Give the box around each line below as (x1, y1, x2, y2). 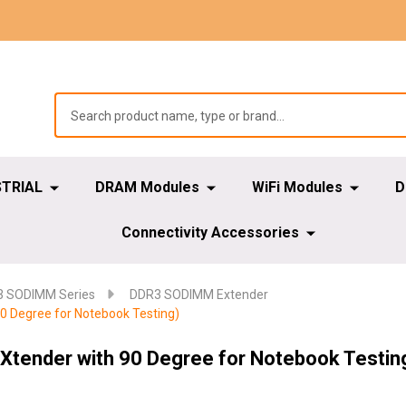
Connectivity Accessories (121, 224, 299, 241)
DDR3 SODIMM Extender (130, 287, 268, 302)
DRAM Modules (94, 179, 199, 196)
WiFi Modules (251, 179, 343, 196)
